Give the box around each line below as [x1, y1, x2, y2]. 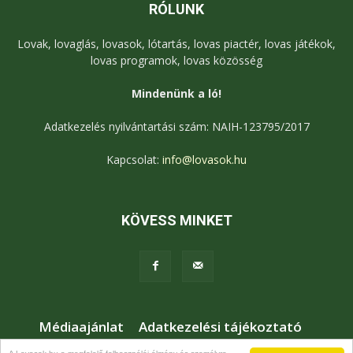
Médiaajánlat [39, 318, 124, 336]
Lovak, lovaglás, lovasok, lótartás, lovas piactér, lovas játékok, [17, 36, 336, 52]
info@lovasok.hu [162, 152, 247, 168]
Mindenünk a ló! [132, 86, 221, 102]
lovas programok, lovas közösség [91, 53, 262, 69]
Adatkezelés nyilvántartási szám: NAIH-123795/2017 [43, 119, 310, 135]
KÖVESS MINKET [121, 212, 232, 229]
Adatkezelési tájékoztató [139, 318, 302, 336]
